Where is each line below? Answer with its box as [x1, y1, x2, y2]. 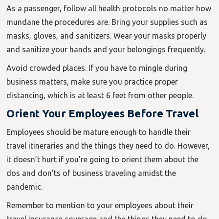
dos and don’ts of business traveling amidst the [6, 169, 176, 178]
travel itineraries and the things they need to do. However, [6, 141, 210, 151]
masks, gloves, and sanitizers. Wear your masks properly [6, 31, 207, 41]
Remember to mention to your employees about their [6, 201, 194, 210]
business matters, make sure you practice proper [6, 77, 178, 87]
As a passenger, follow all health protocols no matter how [6, 4, 212, 13]
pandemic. [6, 182, 43, 192]
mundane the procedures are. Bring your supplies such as [6, 18, 208, 27]
